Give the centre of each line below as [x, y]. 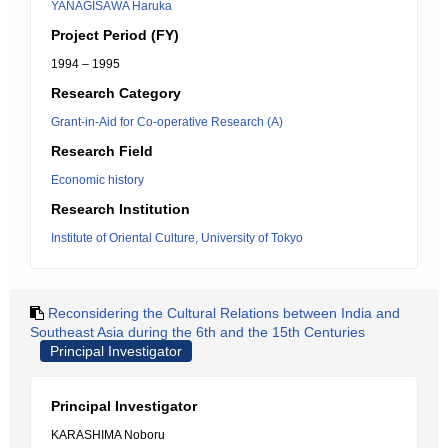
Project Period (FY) [115, 35]
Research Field [102, 151]
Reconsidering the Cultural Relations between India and [224, 313]
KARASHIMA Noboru [108, 435]
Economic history [97, 180]
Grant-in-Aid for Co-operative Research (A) [167, 122]
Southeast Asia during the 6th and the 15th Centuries [197, 332]
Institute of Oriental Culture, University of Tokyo [177, 238]
